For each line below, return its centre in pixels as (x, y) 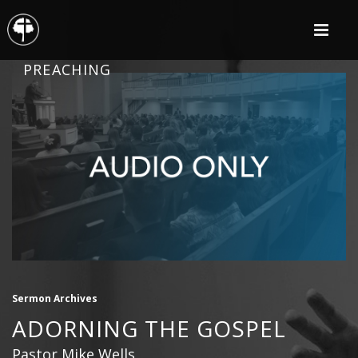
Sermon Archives (55, 299)
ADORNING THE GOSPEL (149, 329)
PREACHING (67, 70)
